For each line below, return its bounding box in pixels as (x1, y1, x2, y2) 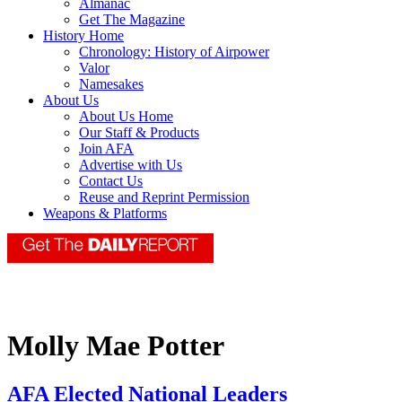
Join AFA (79, 141, 134, 157)
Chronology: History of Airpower (79, 44, 269, 60)
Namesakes (79, 76, 144, 92)
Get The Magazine (79, 12, 185, 28)
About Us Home (79, 109, 173, 125)
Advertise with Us (79, 157, 182, 173)
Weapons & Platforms (43, 205, 167, 222)
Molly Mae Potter (7, 329, 224, 363)
